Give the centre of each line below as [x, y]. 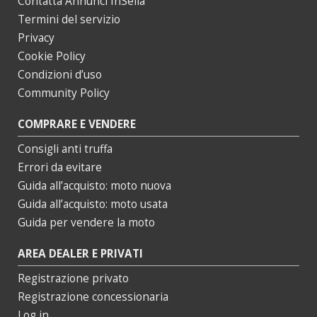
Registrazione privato [73, 279]
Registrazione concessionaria [93, 297]
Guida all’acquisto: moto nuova [94, 186]
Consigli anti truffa [65, 149]
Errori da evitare [60, 168]
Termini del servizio [69, 20]
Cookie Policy [52, 57]
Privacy [36, 38]
